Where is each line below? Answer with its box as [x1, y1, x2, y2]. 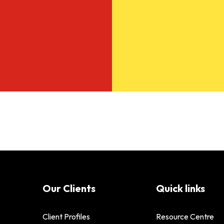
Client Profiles [42, 211, 90, 221]
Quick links [155, 181, 205, 194]
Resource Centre [155, 211, 214, 221]
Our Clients [42, 181, 95, 194]
